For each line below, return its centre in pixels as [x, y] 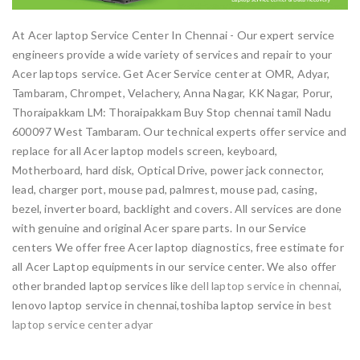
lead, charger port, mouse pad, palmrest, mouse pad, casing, [165, 189]
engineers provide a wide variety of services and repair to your [172, 54]
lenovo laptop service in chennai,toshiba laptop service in [160, 305]
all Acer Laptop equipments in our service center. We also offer [174, 266]
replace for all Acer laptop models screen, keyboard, [145, 150]
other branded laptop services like [101, 285]
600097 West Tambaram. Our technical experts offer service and [180, 131]
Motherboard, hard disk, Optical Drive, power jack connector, [168, 170]
